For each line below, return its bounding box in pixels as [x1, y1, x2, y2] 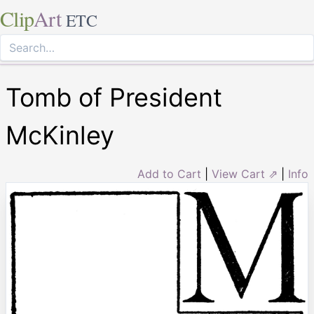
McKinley [6, 120, 114, 151]
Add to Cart [137, 167, 201, 181]
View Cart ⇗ [212, 167, 278, 181]
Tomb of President [6, 82, 222, 113]
